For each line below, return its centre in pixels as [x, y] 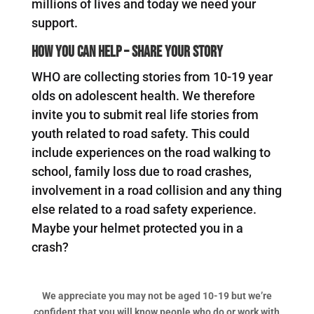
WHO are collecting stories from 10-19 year [152, 76]
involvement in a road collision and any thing [156, 190]
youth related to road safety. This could [140, 133]
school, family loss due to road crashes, [141, 171]
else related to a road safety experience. [144, 209]
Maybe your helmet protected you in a [137, 228]
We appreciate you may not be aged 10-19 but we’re [157, 295]
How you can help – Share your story [127, 52]
